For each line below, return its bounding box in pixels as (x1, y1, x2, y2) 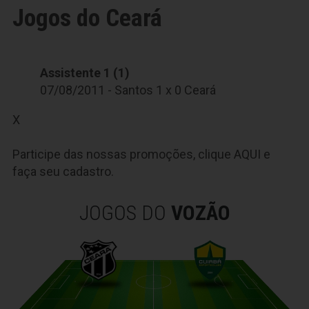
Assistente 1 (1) (40, 66, 130, 80)
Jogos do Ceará (12, 4, 162, 32)
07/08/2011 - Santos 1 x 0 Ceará (40, 83, 216, 97)
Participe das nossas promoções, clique (12, 147, 234, 161)
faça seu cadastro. (12, 164, 114, 179)
